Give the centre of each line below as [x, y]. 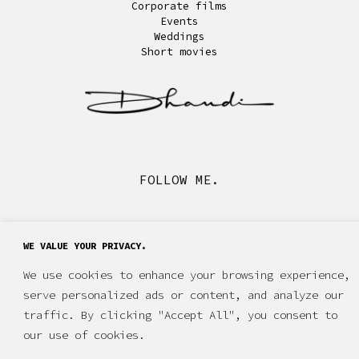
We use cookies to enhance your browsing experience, [187, 274]
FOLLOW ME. [179, 180]
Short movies [179, 51]
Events [179, 21]
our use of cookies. [84, 335]
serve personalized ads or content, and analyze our [184, 294]
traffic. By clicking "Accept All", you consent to [180, 315]
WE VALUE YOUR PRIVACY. [85, 245]
